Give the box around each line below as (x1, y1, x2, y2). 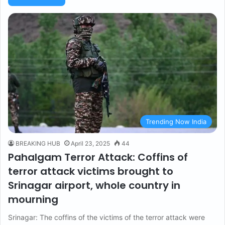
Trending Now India (146, 118, 206, 126)
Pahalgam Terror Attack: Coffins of (8, 150, 188, 165)
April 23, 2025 (71, 140, 110, 148)
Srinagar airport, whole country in (8, 178, 180, 193)
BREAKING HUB (16, 140, 60, 148)
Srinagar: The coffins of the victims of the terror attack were (8, 213, 205, 222)
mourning (8, 192, 58, 207)
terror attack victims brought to (8, 164, 173, 179)
